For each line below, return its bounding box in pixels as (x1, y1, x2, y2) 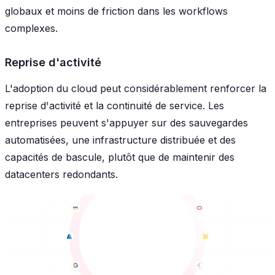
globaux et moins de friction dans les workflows (5, 5, 228, 18)
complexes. (5, 22, 58, 35)
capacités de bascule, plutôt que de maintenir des (5, 150, 234, 163)
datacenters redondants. (5, 168, 118, 180)
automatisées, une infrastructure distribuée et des (5, 133, 236, 146)
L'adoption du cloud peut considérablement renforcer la (5, 82, 266, 95)
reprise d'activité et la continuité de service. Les (5, 99, 224, 112)
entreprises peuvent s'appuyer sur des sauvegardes (5, 116, 248, 129)
